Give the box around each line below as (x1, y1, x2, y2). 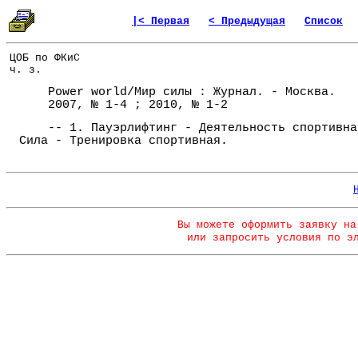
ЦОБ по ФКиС (10, 52, 80, 65)
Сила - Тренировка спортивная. (19, 134, 228, 148)
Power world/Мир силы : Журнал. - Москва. (19, 86, 336, 99)
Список (304, 15, 343, 27)
